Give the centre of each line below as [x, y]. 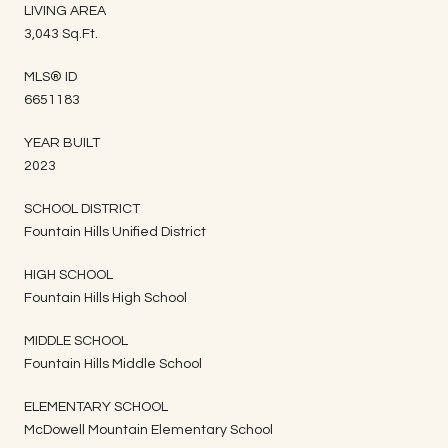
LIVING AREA [65, 10]
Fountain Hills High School [105, 297]
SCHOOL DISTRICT [82, 208]
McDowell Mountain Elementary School [148, 429]
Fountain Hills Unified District [115, 231]
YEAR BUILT [62, 142]
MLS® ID [50, 76]
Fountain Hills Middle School [113, 363]
